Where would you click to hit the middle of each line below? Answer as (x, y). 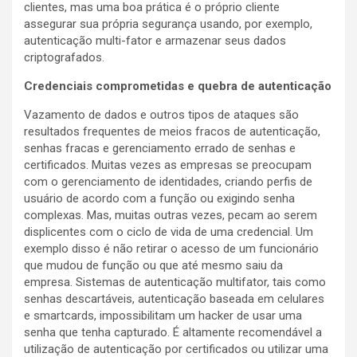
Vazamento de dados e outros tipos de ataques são (161, 115)
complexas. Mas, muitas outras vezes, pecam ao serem (171, 216)
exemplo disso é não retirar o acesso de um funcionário (171, 249)
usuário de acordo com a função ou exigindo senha (159, 199)
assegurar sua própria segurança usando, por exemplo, (168, 24)
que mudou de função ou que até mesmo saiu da (153, 266)
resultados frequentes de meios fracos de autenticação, (172, 132)
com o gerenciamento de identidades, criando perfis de (168, 182)
